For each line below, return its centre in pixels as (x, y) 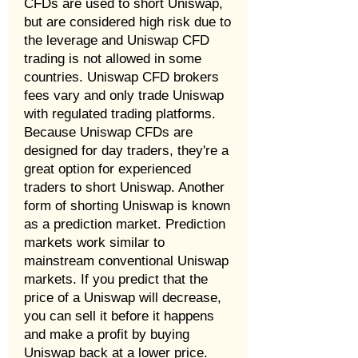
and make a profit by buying (107, 334)
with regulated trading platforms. (120, 114)
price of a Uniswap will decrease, (123, 298)
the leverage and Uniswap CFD (117, 40)
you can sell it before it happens (119, 316)
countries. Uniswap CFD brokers (121, 77)
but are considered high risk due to (127, 22)
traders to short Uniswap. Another (124, 187)
